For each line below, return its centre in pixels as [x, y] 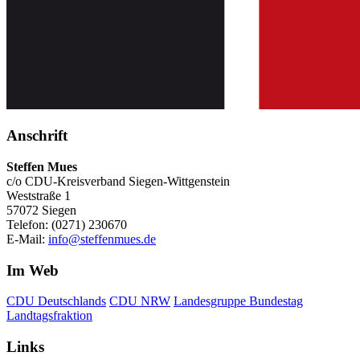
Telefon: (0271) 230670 [67, 224]
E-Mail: [27, 239]
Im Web [33, 270]
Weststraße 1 [39, 195]
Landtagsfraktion [49, 316]
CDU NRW [140, 301]
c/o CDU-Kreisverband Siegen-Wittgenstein [118, 181]
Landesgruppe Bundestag [238, 301]
